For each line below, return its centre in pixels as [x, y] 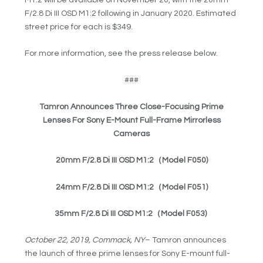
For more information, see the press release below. [122, 53]
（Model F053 [179, 213]
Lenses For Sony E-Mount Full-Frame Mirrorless [131, 120]
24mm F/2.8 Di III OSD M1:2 [104, 187]
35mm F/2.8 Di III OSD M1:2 [104, 213]
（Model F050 [180, 161]
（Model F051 [180, 187]
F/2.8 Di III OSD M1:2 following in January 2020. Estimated [131, 13]
